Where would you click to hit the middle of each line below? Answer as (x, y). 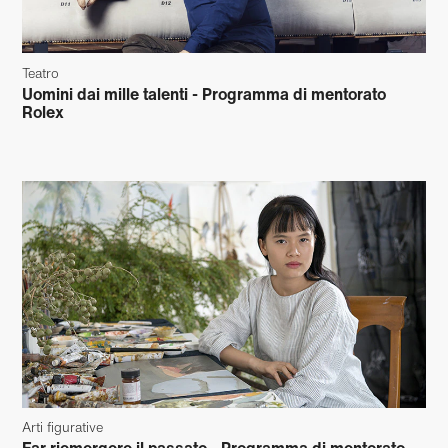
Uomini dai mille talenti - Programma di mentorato (204, 93)
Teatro (41, 73)
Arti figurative (63, 428)
